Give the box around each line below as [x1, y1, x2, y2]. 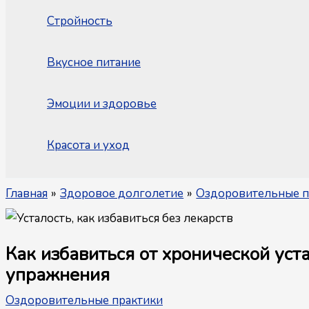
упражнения [6, 262, 110, 287]
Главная [6, 186, 48, 202]
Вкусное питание [47, 54, 141, 71]
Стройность [47, 13, 112, 30]
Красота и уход [47, 137, 130, 154]
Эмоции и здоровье [47, 96, 157, 112]
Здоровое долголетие [60, 186, 184, 202]
